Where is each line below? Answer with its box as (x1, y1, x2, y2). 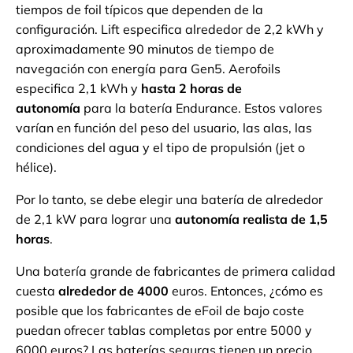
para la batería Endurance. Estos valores (80, 100, 322, 117)
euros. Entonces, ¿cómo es (169, 283, 323, 299)
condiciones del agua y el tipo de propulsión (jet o (16, 139, 305, 156)
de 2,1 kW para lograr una (16, 211, 175, 228)
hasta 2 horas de (141, 80, 242, 97)
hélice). (16, 159, 57, 176)
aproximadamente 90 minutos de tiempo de (16, 41, 274, 58)
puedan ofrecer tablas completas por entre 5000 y (16, 322, 312, 339)
